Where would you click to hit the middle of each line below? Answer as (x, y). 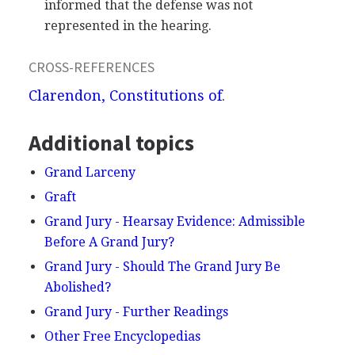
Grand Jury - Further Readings (136, 311)
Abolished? (77, 287)
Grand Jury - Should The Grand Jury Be (162, 266)
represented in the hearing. (128, 25)
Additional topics (111, 142)
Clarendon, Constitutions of (125, 95)
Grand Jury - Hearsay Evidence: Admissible (174, 221)
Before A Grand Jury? (109, 242)
